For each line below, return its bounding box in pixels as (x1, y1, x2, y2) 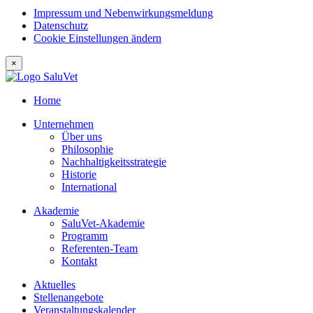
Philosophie (61, 143, 113, 155)
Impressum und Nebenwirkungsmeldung (34, 6, 213, 19)
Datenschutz (34, 19, 88, 31)
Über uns (61, 130, 102, 143)
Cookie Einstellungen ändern (34, 31, 161, 44)
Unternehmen (34, 117, 94, 130)
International (61, 180, 117, 193)
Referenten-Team (61, 242, 138, 254)
